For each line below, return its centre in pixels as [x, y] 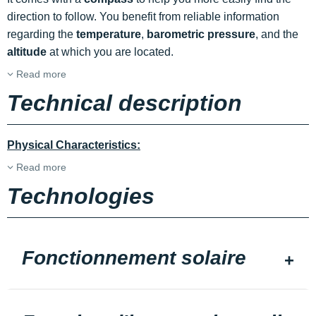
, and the [277, 34]
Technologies [81, 196]
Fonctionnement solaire [134, 258]
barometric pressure [201, 34]
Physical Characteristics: [74, 145]
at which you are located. [110, 52]
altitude [27, 52]
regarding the [42, 34]
